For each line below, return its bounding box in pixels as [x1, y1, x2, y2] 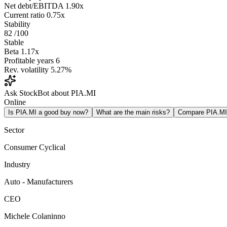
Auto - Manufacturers [4, 177, 73, 186]
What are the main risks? [96, 108, 170, 117]
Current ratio [4, 11, 45, 20]
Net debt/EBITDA [4, 2, 63, 11]
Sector [4, 126, 24, 135]
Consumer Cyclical [4, 143, 65, 152]
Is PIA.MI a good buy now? [8, 108, 88, 117]
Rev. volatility [4, 65, 49, 74]
